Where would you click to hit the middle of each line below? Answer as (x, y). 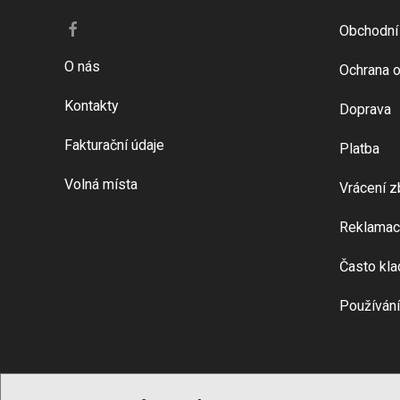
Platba (359, 149)
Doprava (365, 110)
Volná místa (101, 185)
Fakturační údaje (114, 146)
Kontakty (92, 106)
